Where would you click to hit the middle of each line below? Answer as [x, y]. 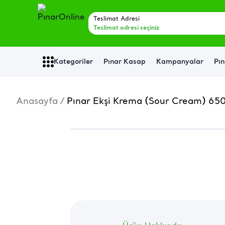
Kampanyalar [180, 62]
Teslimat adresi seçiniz [126, 28]
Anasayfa [37, 101]
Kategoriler [74, 62]
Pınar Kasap [125, 62]
